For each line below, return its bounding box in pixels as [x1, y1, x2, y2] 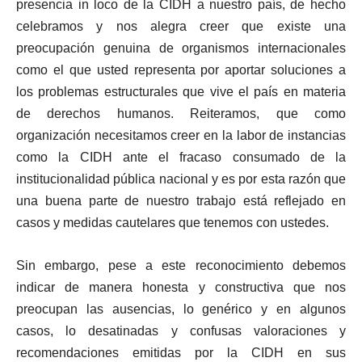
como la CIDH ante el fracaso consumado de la [16, 150, 346, 165]
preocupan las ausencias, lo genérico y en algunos [16, 302, 346, 317]
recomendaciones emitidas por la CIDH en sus [16, 346, 346, 360]
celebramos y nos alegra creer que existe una [16, 19, 346, 34]
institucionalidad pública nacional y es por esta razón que [16, 172, 346, 187]
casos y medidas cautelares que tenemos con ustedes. [16, 216, 329, 230]
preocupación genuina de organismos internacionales [16, 41, 346, 56]
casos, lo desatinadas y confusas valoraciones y [16, 324, 346, 339]
